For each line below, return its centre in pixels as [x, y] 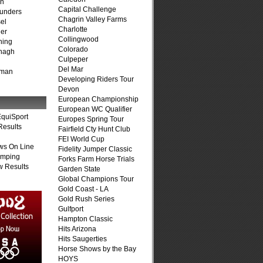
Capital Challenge [87, 9]
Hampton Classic [85, 219]
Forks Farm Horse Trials [96, 159]
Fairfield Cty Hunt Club [94, 129]
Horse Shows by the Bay [97, 249]
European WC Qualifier [95, 109]
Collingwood [78, 39]
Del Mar [71, 69]
